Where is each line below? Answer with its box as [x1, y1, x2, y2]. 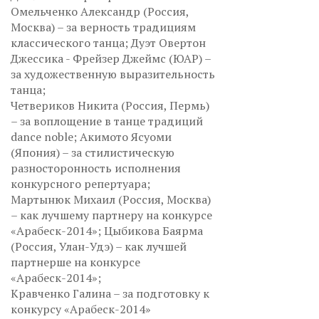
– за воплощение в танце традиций [11, 113, 203, 129]
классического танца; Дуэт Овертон [11, 35, 206, 51]
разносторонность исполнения [11, 160, 181, 176]
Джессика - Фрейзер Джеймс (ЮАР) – [11, 51, 211, 66]
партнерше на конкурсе [11, 254, 140, 270]
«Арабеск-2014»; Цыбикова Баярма [11, 223, 203, 239]
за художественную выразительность [11, 66, 215, 82]
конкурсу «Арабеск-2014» [11, 301, 151, 317]
